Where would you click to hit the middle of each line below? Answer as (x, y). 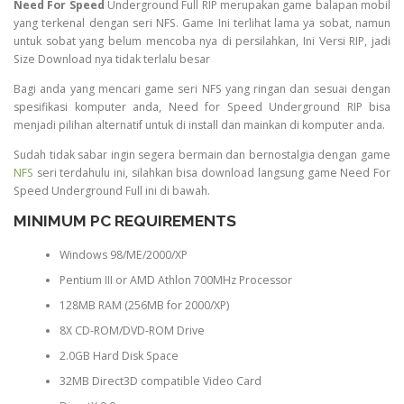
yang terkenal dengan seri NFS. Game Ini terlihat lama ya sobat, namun (202, 23)
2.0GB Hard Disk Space (119, 355)
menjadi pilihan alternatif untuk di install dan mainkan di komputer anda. (199, 125)
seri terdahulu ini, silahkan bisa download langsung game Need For (212, 173)
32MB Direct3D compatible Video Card (160, 381)
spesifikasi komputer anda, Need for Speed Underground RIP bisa (202, 107)
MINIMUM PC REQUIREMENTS (125, 220)
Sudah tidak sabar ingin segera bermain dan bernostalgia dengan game (202, 155)
